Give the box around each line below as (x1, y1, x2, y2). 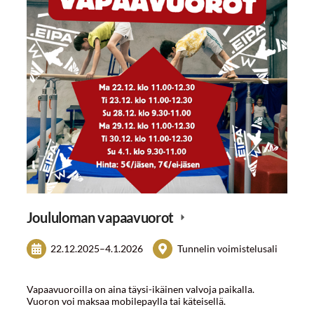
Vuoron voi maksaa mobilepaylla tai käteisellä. (26, 295, 226, 308)
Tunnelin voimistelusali (177, 243, 278, 255)
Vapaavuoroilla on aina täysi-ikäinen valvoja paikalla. (26, 283, 254, 296)
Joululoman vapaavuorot (26, 208, 177, 226)
